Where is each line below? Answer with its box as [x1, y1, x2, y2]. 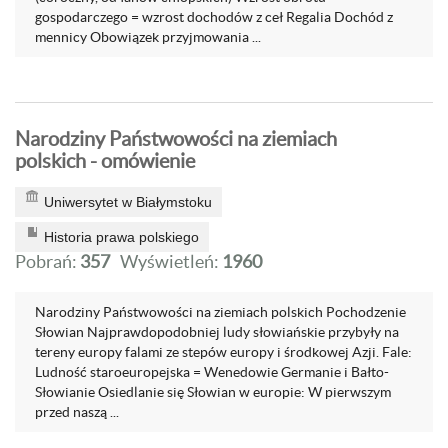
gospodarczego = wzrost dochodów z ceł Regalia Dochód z [35, 9, 393, 25]
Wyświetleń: [120, 251, 222, 272]
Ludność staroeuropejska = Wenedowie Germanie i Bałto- [35, 364, 389, 380]
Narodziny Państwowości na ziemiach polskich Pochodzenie [35, 304, 406, 320]
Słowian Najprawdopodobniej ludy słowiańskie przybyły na [35, 324, 399, 340]
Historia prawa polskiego [44, 229, 199, 245]
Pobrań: [15, 251, 80, 272]
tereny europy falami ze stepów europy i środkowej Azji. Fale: [35, 344, 412, 360]
